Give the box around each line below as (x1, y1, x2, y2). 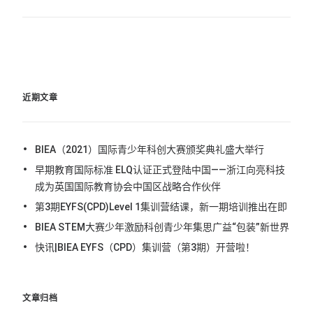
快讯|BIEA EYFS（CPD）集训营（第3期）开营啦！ (35, 242, 255, 254)
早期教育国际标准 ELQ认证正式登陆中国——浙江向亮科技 (35, 164, 285, 176)
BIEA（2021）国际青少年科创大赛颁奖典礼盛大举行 (35, 144, 264, 156)
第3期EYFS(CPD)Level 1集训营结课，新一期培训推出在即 (35, 201, 287, 213)
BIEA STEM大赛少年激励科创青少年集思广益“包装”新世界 (35, 221, 289, 233)
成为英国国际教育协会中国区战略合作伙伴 (35, 181, 221, 193)
